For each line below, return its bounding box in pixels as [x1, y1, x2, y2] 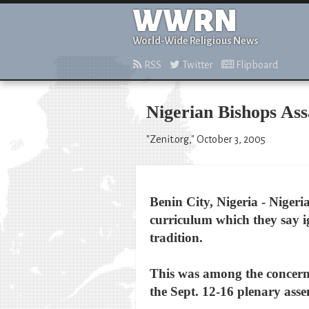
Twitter [180, 59, 213, 70]
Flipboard [234, 59, 278, 70]
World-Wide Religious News [132, 35, 259, 46]
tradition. [150, 230, 203, 245]
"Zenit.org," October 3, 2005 [146, 134, 266, 145]
